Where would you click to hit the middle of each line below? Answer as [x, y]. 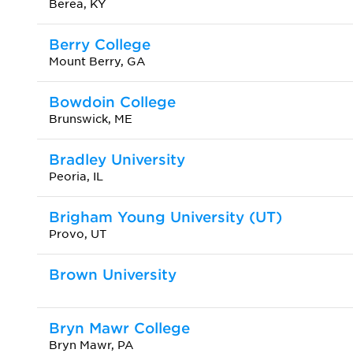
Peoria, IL [76, 176]
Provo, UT [78, 234]
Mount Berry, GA [97, 61]
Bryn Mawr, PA [91, 345]
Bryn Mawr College [119, 328]
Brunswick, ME [91, 119]
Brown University [113, 274]
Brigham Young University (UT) [165, 217]
